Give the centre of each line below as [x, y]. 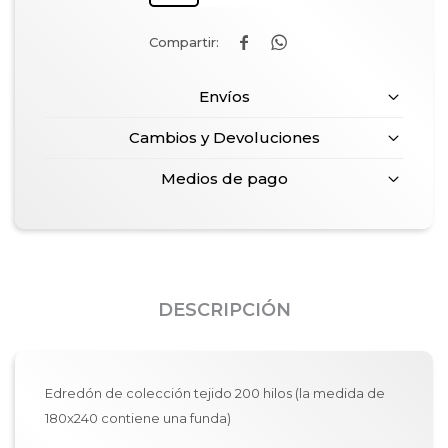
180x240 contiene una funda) [138, 418]
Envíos [224, 96]
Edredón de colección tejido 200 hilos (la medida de [215, 393]
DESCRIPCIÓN [224, 310]
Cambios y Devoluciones [224, 137]
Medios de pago [224, 178]
